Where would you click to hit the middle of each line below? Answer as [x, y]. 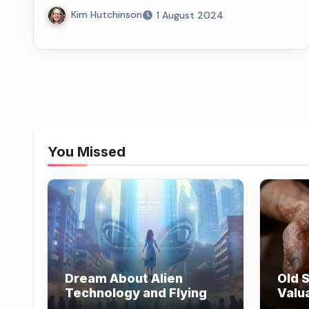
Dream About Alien [124, 278]
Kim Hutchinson [107, 14]
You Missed [87, 151]
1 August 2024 [190, 15]
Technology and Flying [136, 292]
